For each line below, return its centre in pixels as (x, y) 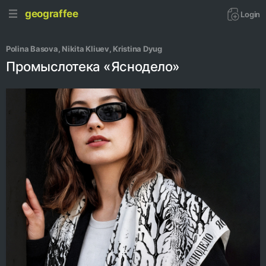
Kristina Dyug (137, 49)
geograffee (52, 13)
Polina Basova (32, 49)
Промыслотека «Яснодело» (93, 66)
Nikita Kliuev (85, 49)
